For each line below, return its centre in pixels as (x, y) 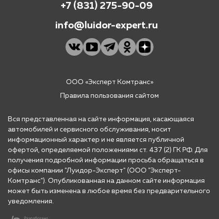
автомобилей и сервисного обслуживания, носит (89, 129)
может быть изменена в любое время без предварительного (109, 191)
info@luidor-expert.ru (107, 25)
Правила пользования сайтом (109, 96)
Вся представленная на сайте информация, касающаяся (101, 119)
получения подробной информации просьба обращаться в (106, 160)
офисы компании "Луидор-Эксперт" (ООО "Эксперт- (94, 170)
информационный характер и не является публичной (96, 140)
